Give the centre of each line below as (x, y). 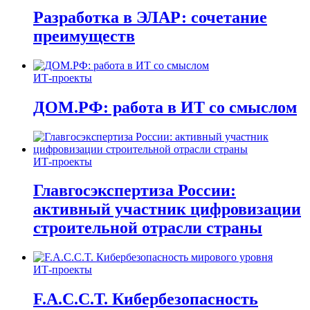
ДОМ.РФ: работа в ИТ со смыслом (165, 107)
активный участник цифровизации (167, 209)
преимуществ (84, 36)
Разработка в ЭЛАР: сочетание (150, 17)
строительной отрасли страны (148, 228)
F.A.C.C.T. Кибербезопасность (146, 299)
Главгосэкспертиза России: (135, 191)
